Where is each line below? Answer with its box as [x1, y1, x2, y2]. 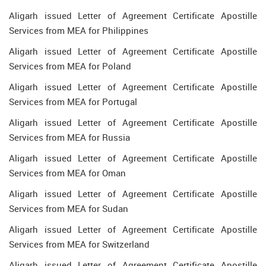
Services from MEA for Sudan [9, 202, 128, 214]
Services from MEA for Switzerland [9, 238, 150, 250]
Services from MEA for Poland [9, 60, 131, 72]
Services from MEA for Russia [9, 131, 130, 143]
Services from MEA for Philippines [9, 24, 148, 36]
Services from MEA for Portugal [9, 96, 137, 107]
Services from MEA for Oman [9, 167, 126, 179]
